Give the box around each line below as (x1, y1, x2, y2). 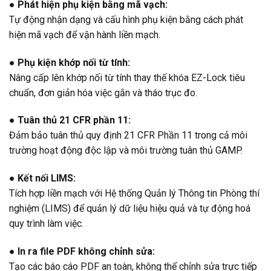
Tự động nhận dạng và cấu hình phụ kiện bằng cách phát (9, 13, 243, 25)
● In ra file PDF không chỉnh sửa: (9, 245, 155, 257)
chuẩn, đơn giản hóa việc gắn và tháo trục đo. (9, 87, 197, 99)
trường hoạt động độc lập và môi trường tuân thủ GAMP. (9, 145, 243, 157)
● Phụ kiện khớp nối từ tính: (9, 56, 130, 68)
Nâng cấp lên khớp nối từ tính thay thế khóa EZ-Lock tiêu (9, 71, 245, 83)
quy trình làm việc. (9, 218, 83, 230)
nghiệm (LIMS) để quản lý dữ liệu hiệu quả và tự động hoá (9, 203, 250, 215)
